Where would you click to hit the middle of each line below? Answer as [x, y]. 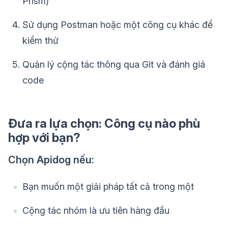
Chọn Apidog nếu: [51, 160]
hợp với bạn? [44, 138]
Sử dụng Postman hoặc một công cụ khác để [118, 25]
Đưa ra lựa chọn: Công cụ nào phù [104, 124]
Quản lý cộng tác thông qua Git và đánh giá [114, 65]
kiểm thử [40, 41]
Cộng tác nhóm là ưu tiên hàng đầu [96, 211]
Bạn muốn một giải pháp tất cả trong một [108, 187]
